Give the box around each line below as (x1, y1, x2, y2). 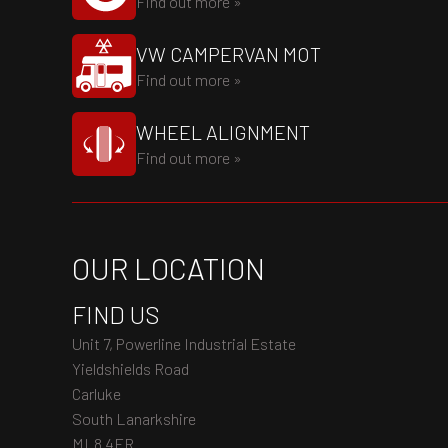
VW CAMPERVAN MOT (136, 42, 321, 66)
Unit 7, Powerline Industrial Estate (72, 334, 296, 353)
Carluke (72, 384, 121, 403)
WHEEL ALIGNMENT (136, 120, 310, 144)
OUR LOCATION (72, 250, 265, 286)
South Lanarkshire (72, 409, 196, 428)
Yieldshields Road (72, 359, 189, 378)
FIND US (72, 300, 160, 329)
